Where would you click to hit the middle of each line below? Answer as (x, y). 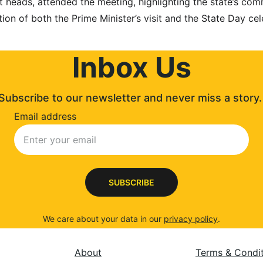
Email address (45, 116)
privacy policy (191, 219)
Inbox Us (131, 67)
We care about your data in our (103, 219)
